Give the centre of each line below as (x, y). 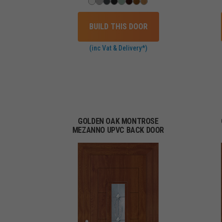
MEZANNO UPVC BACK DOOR (118, 130)
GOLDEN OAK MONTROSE (118, 121)
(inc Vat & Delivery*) (118, 48)
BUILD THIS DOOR (118, 26)
